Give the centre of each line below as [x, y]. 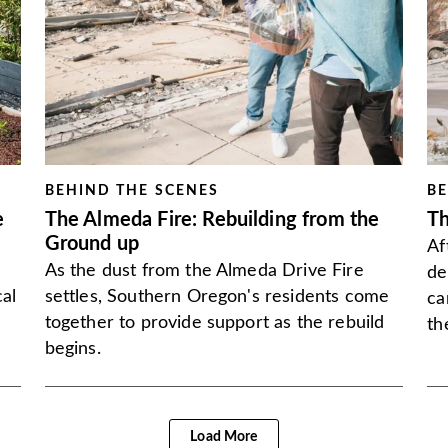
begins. [72, 349]
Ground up [92, 244]
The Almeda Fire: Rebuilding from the [212, 220]
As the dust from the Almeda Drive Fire [204, 271]
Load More [224, 437]
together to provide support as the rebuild [214, 323]
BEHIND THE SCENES [132, 191]
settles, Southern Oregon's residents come [217, 297]
